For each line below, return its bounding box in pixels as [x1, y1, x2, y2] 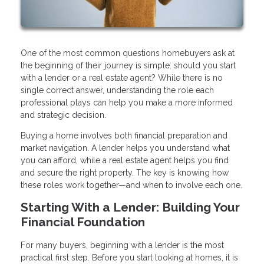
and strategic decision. [21, 110, 106, 120]
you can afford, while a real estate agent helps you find [21, 156, 229, 165]
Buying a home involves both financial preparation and [21, 131, 227, 140]
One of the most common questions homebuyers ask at [21, 48, 235, 58]
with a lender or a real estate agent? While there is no [21, 73, 223, 82]
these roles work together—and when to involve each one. [21, 180, 242, 190]
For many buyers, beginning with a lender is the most [21, 240, 224, 250]
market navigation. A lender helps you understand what [21, 143, 230, 153]
